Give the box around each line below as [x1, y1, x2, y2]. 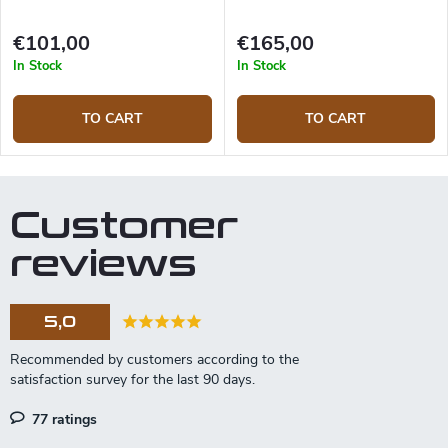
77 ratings [28, 410, 97, 430]
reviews [10, 243, 197, 287]
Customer [10, 205, 238, 249]
